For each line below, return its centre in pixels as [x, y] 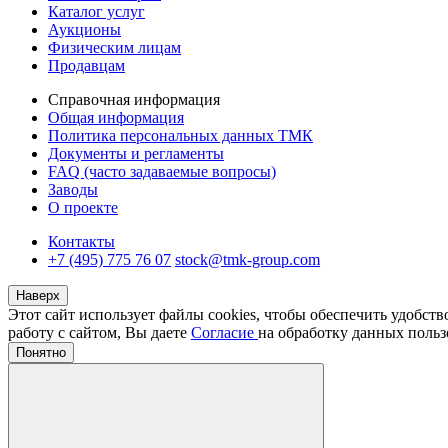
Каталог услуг [96, 11]
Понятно [41, 352]
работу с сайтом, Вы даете [99, 332]
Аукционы [84, 29]
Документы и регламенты [136, 153]
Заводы [73, 189]
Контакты [81, 241]
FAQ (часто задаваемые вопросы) [162, 171]
